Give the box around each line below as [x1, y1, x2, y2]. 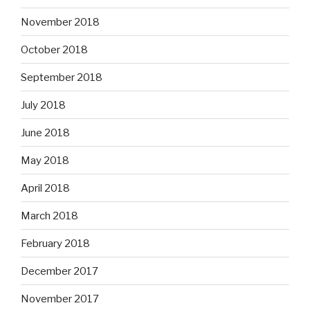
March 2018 [21, 209, 78, 222]
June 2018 [21, 126, 70, 139]
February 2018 [21, 237, 90, 250]
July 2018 [21, 98, 66, 111]
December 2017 [21, 264, 98, 277]
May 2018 [21, 154, 69, 167]
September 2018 [21, 71, 102, 84]
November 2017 [21, 292, 99, 305]
